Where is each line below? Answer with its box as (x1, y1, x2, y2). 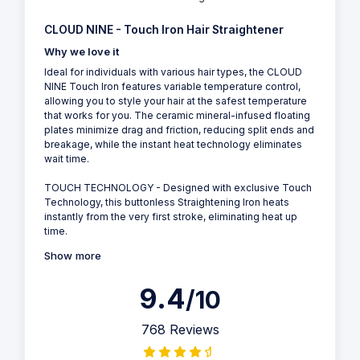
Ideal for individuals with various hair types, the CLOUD (44, 65, 302, 78)
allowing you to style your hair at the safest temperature (44, 94, 307, 107)
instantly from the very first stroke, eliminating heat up (44, 210, 297, 223)
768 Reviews (141, 321, 219, 337)
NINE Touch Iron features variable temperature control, (44, 80, 301, 92)
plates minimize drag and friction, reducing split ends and (44, 123, 314, 136)
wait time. (44, 152, 89, 165)
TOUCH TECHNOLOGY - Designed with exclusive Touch (44, 181, 312, 194)
